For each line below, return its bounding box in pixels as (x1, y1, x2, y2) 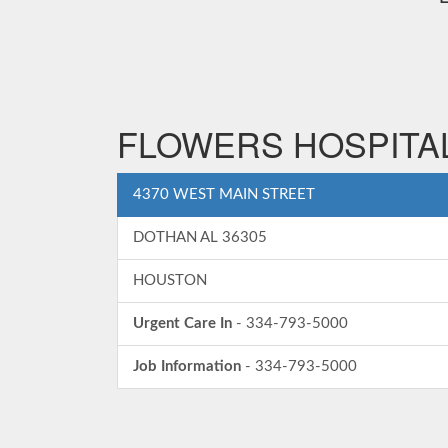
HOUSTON (133, 273, 207, 288)
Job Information (133, 359, 241, 374)
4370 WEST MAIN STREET (133, 187, 315, 202)
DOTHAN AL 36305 (133, 230, 267, 245)
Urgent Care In (133, 316, 232, 331)
